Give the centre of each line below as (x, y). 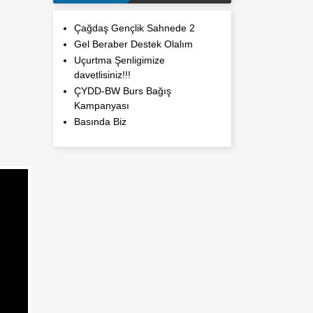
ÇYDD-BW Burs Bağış (123, 91)
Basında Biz (100, 122)
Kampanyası (102, 105)
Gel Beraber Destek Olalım (133, 44)
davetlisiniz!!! (102, 75)
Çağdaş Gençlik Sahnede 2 (134, 28)
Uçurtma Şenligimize (119, 60)
